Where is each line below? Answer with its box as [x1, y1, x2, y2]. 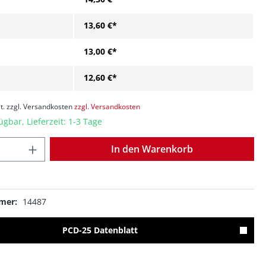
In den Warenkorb [111, 142, 193, 156]
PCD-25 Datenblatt [62, 224, 138, 236]
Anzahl [44, 137, 71, 148]
